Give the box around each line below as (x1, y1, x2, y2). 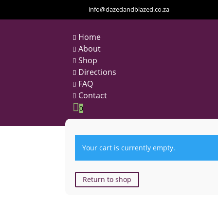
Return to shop (83, 175, 132, 184)
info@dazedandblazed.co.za (88, 5, 169, 14)
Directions (78, 67, 117, 77)
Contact (78, 90, 108, 101)
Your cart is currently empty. (82, 143, 176, 152)
